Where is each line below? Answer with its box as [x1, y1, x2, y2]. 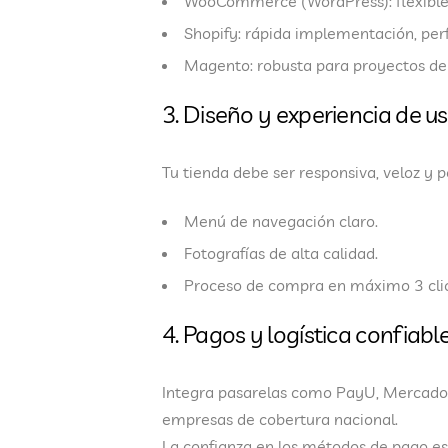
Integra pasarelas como [162, 382, 336, 403]
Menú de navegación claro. [184, 211, 378, 232]
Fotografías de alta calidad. [184, 243, 378, 264]
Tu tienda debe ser [162, 162, 299, 183]
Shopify [184, 23, 238, 44]
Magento [184, 55, 250, 76]
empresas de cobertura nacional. [162, 409, 398, 430]
